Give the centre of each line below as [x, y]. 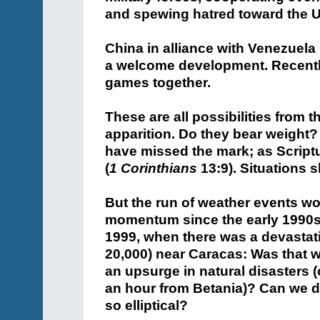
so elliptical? [146, 305]
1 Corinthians [153, 168]
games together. [158, 82]
